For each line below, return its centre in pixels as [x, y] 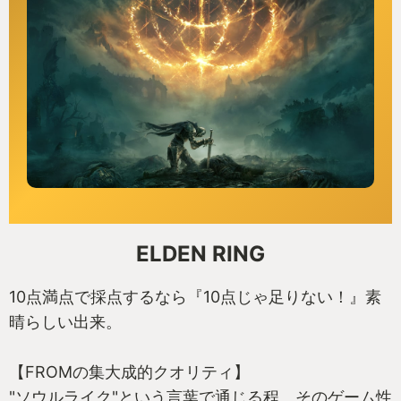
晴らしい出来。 [65, 321]
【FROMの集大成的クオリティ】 [129, 371]
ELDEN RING [200, 253]
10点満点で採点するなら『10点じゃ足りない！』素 [195, 296]
